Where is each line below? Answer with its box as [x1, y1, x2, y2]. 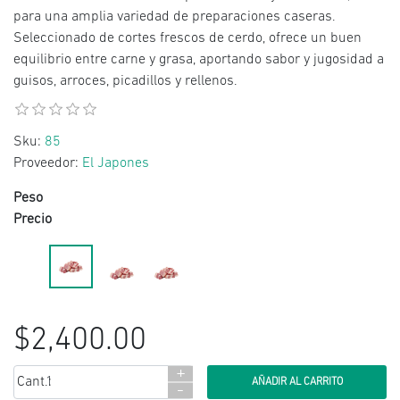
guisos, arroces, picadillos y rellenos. [13, 74, 237, 88]
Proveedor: [13, 156, 79, 171]
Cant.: [17, 375, 52, 389]
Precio [13, 212, 55, 227]
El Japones [82, 156, 149, 171]
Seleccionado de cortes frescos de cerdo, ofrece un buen [13, 31, 362, 46]
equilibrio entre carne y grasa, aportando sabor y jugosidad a [13, 53, 384, 67]
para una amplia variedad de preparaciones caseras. [13, 10, 336, 24]
